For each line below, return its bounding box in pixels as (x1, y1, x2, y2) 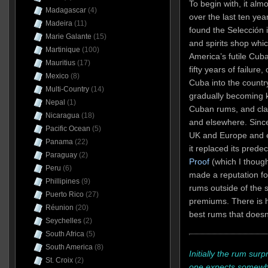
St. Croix (45, 256, 73, 264)
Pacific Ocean (45, 124, 90, 133)
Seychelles (45, 217, 81, 225)
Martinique (45, 45, 80, 54)
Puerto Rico (45, 190, 84, 199)
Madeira (45, 19, 72, 28)
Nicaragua (45, 111, 80, 120)
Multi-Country (45, 85, 89, 93)
